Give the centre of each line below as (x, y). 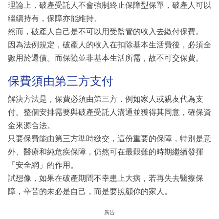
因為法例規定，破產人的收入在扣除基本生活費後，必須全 (109, 44)
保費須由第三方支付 (61, 81)
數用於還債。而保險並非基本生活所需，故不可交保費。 (106, 58)
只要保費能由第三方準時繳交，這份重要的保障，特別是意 (109, 139)
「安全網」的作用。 (43, 165)
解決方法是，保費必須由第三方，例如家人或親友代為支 (106, 99)
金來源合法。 (31, 126)
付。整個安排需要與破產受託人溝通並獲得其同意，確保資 (109, 112)
